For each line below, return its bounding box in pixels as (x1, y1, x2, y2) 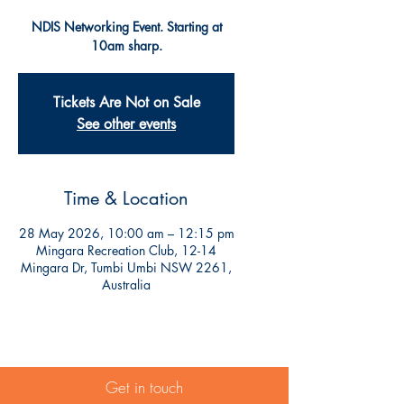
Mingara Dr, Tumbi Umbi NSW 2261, (21, 259, 232, 276)
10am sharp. (90, 37, 162, 54)
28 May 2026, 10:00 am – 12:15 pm (18, 225, 234, 242)
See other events (77, 115, 176, 133)
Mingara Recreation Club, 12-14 (36, 242, 216, 259)
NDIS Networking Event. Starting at (31, 18, 222, 35)
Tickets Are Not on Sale (52, 93, 200, 112)
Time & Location (64, 187, 188, 210)
